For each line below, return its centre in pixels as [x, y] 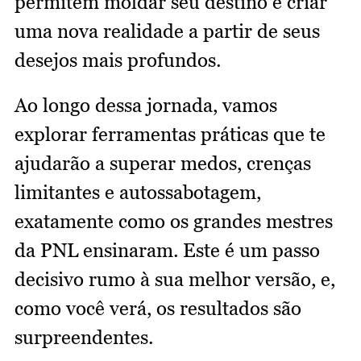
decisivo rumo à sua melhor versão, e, [175, 280]
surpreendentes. [84, 338]
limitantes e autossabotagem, [138, 193]
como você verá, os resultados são [158, 309]
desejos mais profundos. [118, 60]
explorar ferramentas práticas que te [170, 135]
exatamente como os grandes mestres [174, 222]
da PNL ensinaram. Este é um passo [167, 251]
